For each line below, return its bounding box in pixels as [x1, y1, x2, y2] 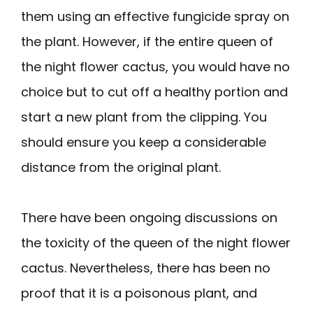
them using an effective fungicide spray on [21, 7, 289, 25]
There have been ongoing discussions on [21, 208, 277, 226]
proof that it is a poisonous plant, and [21, 284, 257, 302]
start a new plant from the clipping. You [21, 108, 267, 126]
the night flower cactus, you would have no [21, 57, 290, 75]
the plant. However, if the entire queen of [21, 32, 273, 50]
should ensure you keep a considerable [21, 133, 266, 151]
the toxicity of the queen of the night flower [21, 233, 291, 252]
